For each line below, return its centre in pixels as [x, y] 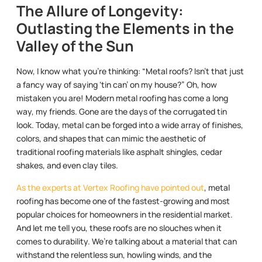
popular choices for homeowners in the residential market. [125, 214]
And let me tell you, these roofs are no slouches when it [119, 227]
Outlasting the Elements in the [125, 29]
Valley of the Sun [75, 46]
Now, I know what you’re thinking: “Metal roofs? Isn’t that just [130, 71]
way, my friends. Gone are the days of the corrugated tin [122, 112]
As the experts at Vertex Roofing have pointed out [110, 187]
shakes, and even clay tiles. [67, 166]
